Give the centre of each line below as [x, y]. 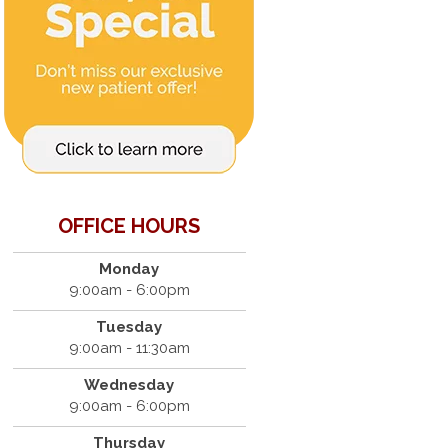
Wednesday [129, 385]
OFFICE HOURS [129, 226]
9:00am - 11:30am [129, 348]
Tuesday [129, 327]
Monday [129, 269]
